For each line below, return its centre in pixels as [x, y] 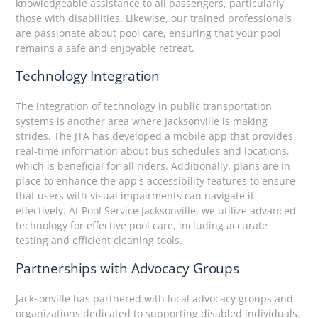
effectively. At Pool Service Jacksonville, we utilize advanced [156, 210]
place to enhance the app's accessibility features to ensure [156, 180]
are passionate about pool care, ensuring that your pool [149, 33]
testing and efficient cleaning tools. [99, 240]
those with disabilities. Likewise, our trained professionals [154, 18]
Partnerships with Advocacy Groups [128, 268]
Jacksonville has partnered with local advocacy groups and [155, 298]
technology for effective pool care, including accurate [142, 225]
